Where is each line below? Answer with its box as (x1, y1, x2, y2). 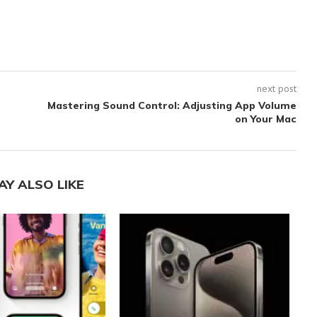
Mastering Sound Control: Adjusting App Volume (47, 99, 296, 112)
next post (256, 82, 296, 95)
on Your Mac (234, 113, 296, 125)
